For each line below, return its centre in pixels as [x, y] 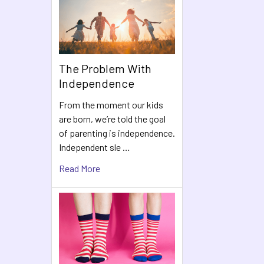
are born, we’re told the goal [112, 119]
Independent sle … [95, 147]
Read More [80, 169]
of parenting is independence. [117, 133]
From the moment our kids [111, 105]
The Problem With [105, 69]
